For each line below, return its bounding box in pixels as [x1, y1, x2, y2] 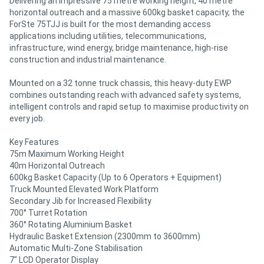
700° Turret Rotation [9, 207, 87, 217]
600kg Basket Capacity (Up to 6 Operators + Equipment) [9, 172, 222, 182]
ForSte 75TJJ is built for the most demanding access [9, 19, 211, 29]
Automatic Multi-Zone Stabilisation [9, 243, 143, 253]
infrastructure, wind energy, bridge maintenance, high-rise [9, 42, 228, 52]
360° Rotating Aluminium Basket [9, 219, 132, 229]
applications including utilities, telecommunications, [9, 31, 206, 41]
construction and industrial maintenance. [9, 54, 166, 64]
